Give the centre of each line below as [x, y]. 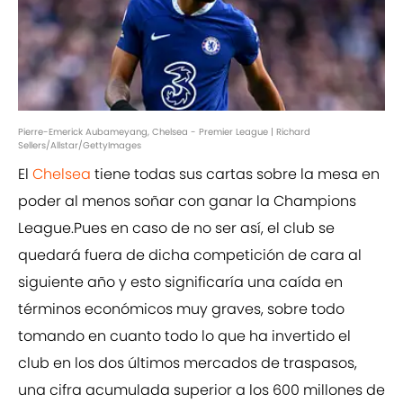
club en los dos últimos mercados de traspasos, [188, 363]
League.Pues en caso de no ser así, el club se [176, 228]
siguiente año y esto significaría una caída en [180, 282]
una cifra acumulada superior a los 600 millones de [201, 390]
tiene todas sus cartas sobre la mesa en [235, 175]
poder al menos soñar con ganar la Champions [187, 201]
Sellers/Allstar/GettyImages [80, 146]
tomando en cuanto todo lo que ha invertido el [184, 336]
